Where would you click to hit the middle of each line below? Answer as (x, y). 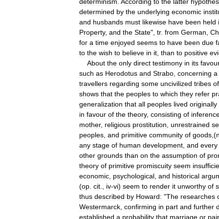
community (166, 135)
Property (92, 32)
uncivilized (176, 83)
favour (96, 114)
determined (97, 11)
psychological (134, 176)
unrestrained (190, 124)
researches (198, 196)
